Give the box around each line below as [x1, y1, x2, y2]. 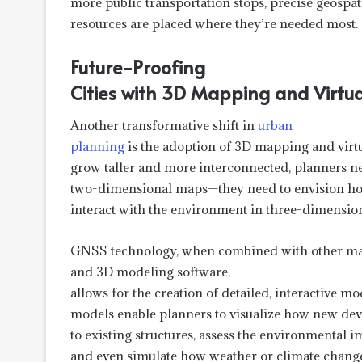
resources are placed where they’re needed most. [70, 15, 358, 32]
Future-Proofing [70, 53, 205, 79]
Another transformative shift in [70, 117, 258, 134]
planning [70, 138, 124, 155]
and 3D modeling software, [70, 263, 230, 280]
